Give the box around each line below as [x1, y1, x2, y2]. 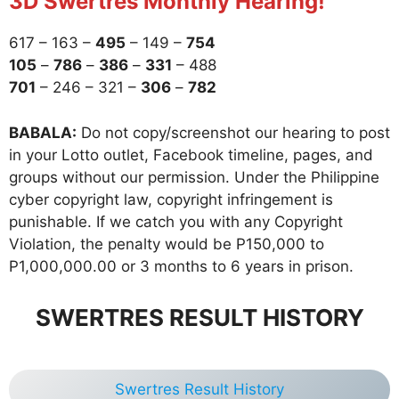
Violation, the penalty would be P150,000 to [9, 234, 324, 253]
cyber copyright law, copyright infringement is [9, 190, 333, 208]
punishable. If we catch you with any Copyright [9, 212, 343, 231]
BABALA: [9, 123, 77, 142]
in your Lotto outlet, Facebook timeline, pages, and [9, 145, 373, 164]
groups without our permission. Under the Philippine [9, 167, 379, 186]
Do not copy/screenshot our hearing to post [77, 123, 390, 142]
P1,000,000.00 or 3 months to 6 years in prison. [9, 256, 354, 275]
